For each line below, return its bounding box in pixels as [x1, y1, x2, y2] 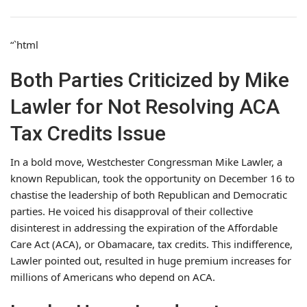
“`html [10, 37, 38, 51]
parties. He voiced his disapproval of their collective [10, 204, 253, 218]
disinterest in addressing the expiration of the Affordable [10, 220, 278, 234]
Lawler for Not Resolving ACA [10, 94, 280, 119]
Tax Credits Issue [10, 121, 166, 145]
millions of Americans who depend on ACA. [10, 269, 215, 284]
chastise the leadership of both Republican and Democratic [10, 187, 287, 201]
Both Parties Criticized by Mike [10, 67, 289, 92]
